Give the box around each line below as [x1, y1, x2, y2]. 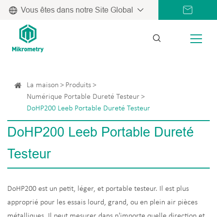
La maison [27, 81, 59, 89]
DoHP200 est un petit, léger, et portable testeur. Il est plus [7, 185, 189, 193]
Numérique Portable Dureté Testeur [27, 93, 139, 101]
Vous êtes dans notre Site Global [20, 5, 133, 15]
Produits [65, 81, 91, 89]
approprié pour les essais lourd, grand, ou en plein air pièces [7, 198, 198, 206]
